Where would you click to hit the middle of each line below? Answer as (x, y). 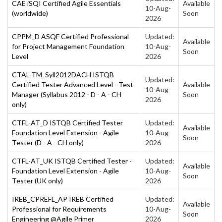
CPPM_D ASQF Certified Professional (70, 36)
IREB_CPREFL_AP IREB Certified (63, 199)
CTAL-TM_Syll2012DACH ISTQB (63, 74)
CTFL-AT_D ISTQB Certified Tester (67, 122)
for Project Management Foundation (68, 46)
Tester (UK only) (37, 180)
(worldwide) (30, 13)
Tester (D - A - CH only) (48, 142)
